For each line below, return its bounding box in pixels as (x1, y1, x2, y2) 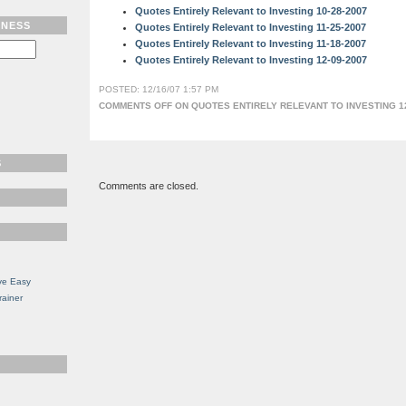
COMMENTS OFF (99, 101, 172, 111)
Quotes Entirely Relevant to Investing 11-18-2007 (135, 38, 366, 50)
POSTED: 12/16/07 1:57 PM (99, 84, 218, 95)
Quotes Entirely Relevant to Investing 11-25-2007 (135, 22, 366, 34)
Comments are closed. (99, 180, 198, 192)
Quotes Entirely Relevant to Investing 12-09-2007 (135, 54, 367, 66)
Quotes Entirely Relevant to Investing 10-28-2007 (135, 5, 367, 17)
